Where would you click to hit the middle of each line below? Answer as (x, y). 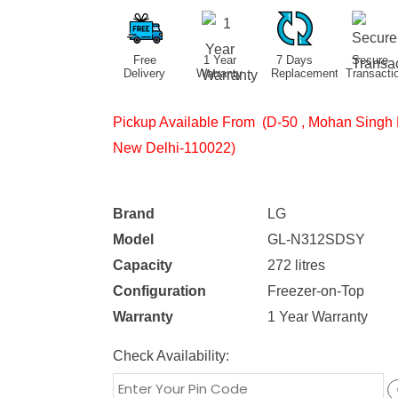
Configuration (159, 291)
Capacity (142, 265)
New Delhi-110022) (174, 147)
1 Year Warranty (317, 316)
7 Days (295, 60)
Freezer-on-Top (315, 291)
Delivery (145, 73)
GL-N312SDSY (316, 239)
